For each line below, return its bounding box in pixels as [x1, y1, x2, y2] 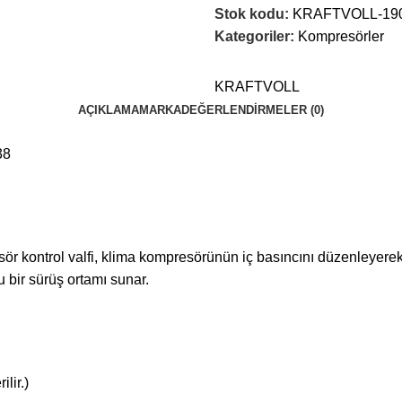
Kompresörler [298, 29, 384, 44]
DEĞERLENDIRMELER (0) [181, 103, 324, 117]
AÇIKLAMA [78, 103, 139, 117]
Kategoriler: [214, 29, 294, 44]
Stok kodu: [214, 6, 293, 22]
